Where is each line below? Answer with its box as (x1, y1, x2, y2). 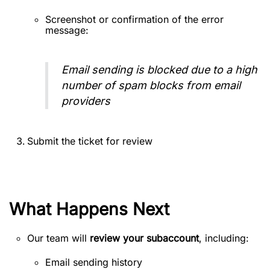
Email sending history (45, 256, 142, 268)
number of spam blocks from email (61, 79, 240, 92)
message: (45, 24, 89, 36)
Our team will (27, 232, 90, 244)
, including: (199, 232, 249, 244)
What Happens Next (9, 199, 169, 219)
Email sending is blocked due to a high (61, 63, 257, 76)
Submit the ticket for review (27, 135, 152, 147)
